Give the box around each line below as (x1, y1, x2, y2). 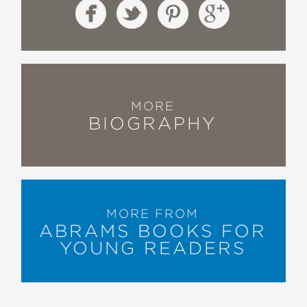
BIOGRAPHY (88, 114, 217, 134)
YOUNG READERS (59, 238, 246, 258)
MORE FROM (106, 206, 199, 221)
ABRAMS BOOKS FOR (38, 221, 267, 241)
